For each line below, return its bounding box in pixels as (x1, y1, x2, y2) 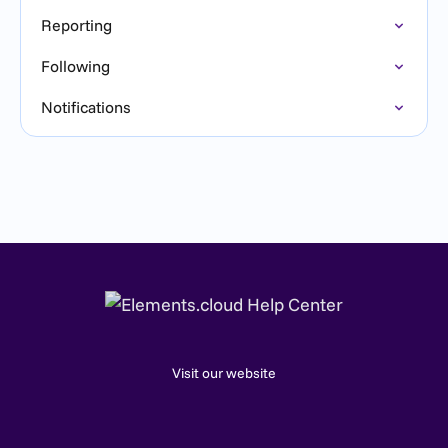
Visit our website (172, 364, 276, 382)
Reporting (41, 15, 112, 35)
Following (41, 56, 110, 76)
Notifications (41, 97, 131, 117)
